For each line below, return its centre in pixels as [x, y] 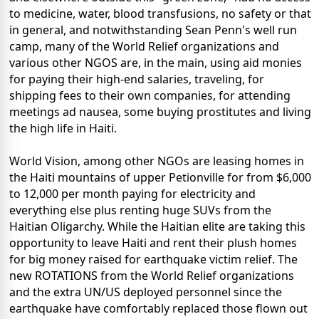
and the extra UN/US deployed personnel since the [146, 292]
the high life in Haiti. [63, 129]
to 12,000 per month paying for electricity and [132, 194]
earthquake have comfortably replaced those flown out [158, 309]
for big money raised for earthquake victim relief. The [153, 260]
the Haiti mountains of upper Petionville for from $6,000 [160, 178]
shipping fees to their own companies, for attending [150, 96]
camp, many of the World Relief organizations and [144, 47]
